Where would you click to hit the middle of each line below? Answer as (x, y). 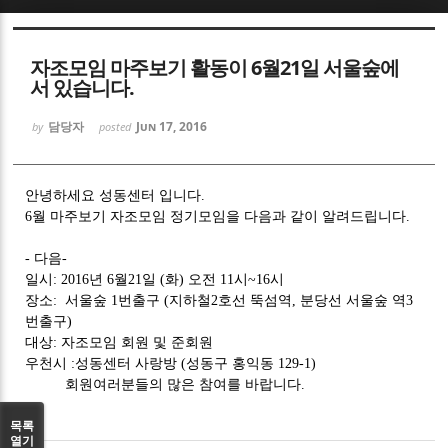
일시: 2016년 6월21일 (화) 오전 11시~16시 (155, 279)
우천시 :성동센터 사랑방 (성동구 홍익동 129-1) (171, 363)
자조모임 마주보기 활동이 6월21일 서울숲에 (215, 67)
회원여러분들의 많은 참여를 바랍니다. (165, 384)
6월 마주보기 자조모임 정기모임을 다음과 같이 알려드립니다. (218, 216)
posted (117, 126)
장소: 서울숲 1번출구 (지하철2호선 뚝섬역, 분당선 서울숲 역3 (219, 300)
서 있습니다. (82, 87)
